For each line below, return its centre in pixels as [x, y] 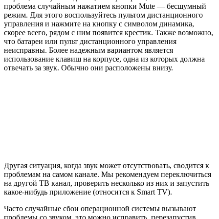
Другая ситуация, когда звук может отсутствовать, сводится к [107, 165]
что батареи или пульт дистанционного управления [90, 41]
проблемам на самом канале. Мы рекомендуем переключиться [108, 174]
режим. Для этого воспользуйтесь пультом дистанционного [103, 15]
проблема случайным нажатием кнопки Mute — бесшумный [105, 6]
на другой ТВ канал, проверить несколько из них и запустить [107, 183]
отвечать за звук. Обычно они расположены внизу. [88, 67]
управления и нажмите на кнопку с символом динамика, [99, 23]
